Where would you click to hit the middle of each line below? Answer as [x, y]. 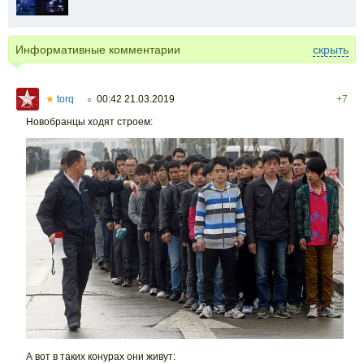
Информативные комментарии [98, 49]
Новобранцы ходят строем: [89, 121]
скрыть [331, 49]
